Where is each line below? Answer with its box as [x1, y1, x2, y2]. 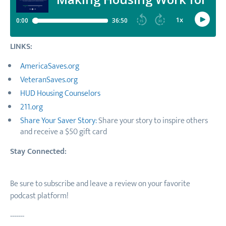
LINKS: [10, 40, 32, 53]
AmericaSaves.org [20, 60, 79, 73]
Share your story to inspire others [97, 114, 208, 128]
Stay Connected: [10, 145, 67, 158]
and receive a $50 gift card [20, 125, 107, 139]
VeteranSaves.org [20, 73, 78, 87]
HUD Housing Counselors [20, 87, 100, 100]
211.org [20, 100, 43, 114]
